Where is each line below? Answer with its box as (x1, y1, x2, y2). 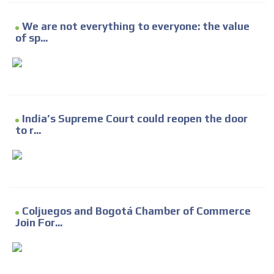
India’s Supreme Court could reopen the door (22, 113, 248, 125)
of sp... (15, 32, 48, 45)
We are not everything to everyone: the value (22, 20, 250, 33)
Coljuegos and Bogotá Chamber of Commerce (22, 205, 251, 218)
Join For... (15, 217, 62, 229)
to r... (15, 124, 41, 137)
